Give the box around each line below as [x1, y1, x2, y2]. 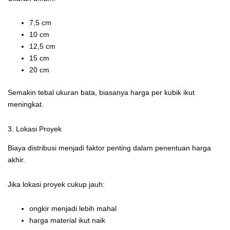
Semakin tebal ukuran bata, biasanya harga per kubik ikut [8, 88, 195, 97]
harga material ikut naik [29, 216, 105, 225]
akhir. [8, 156, 25, 164]
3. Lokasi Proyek [8, 124, 62, 133]
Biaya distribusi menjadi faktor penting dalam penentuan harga [8, 144, 211, 152]
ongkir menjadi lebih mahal [29, 204, 117, 213]
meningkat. [8, 100, 44, 109]
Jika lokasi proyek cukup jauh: [8, 180, 105, 188]
